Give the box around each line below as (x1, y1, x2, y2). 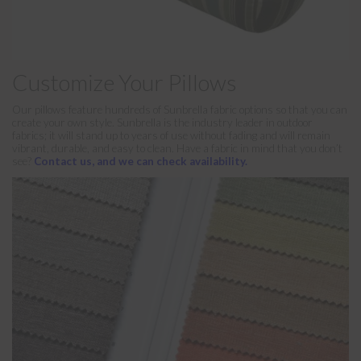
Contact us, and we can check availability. (34, 155, 247, 168)
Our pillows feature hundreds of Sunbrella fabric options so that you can (12, 103, 347, 117)
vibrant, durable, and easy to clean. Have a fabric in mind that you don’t (12, 142, 342, 156)
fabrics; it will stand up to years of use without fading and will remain (12, 129, 330, 143)
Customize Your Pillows (12, 68, 237, 96)
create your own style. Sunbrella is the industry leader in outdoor (12, 116, 313, 130)
